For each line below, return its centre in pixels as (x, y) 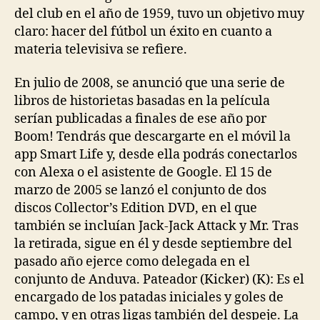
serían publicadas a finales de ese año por (140, 119)
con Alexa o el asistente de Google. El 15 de (143, 172)
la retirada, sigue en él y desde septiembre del (153, 244)
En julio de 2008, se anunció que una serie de (150, 83)
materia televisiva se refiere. (101, 49)
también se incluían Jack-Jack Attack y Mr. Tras (156, 226)
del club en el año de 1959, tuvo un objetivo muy (159, 14)
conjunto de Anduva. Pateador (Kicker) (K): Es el (159, 280)
